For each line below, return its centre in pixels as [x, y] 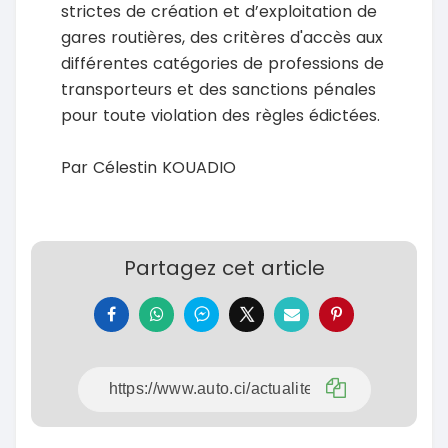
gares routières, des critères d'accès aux [222, 37]
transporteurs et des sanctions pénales [218, 89]
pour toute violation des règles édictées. [220, 115]
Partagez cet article [224, 267]
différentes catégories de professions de [222, 63]
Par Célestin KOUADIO [148, 167]
